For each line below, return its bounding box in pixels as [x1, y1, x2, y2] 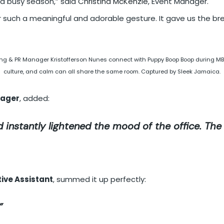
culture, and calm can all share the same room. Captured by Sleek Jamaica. [3, 67, 220, 75]
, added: [19, 92, 49, 103]
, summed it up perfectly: [53, 173, 146, 184]
